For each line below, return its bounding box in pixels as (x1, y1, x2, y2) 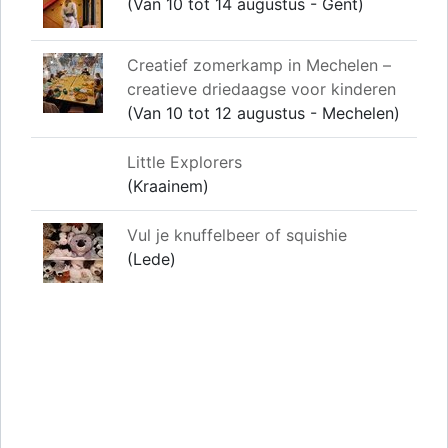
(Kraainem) (127, 175, 209, 196)
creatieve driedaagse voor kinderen (127, 78, 396, 99)
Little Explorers (127, 151, 242, 172)
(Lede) (127, 248, 176, 269)
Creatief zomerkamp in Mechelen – (127, 54, 391, 75)
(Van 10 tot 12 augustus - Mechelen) (127, 102, 400, 123)
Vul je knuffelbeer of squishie (127, 224, 347, 245)
